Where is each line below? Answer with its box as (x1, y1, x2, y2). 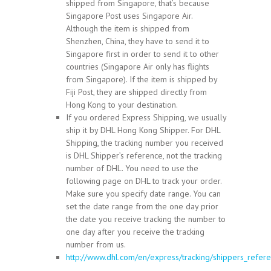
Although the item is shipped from (66, 23, 189, 34)
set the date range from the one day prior (66, 201, 218, 212)
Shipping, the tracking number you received (66, 137, 223, 149)
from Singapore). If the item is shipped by (66, 74, 217, 85)
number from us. (66, 239, 126, 250)
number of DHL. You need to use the (66, 163, 198, 174)
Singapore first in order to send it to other (66, 48, 219, 60)
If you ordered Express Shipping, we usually (66, 112, 226, 123)
